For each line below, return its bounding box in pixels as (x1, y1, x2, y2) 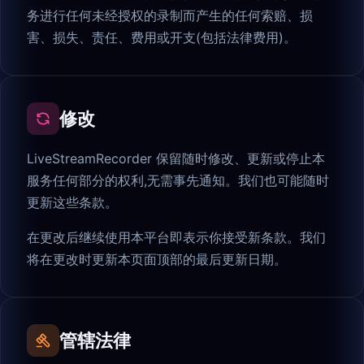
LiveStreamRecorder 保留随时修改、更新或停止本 (27, 150, 325, 167)
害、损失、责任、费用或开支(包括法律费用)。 (27, 29, 297, 46)
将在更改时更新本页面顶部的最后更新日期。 (27, 251, 287, 268)
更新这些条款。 (27, 194, 118, 211)
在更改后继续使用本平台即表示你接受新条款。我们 (27, 229, 326, 246)
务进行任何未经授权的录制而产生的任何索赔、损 (27, 7, 313, 24)
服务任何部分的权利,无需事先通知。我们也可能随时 (27, 172, 329, 189)
